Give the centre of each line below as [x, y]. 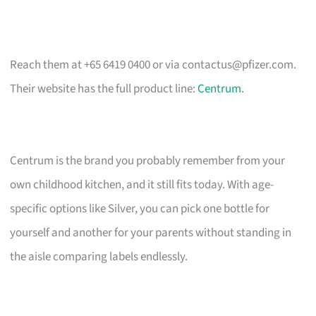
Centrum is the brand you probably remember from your [148, 160]
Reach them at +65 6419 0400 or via [96, 65]
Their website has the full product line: [104, 89]
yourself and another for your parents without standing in [151, 232]
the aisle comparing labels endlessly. [99, 256]
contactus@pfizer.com [238, 65]
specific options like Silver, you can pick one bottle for [140, 208]
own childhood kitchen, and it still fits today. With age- [142, 184]
